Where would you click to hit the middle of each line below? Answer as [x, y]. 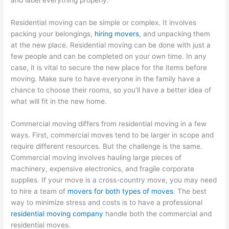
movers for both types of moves [121, 191]
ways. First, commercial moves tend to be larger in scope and [112, 135]
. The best [190, 191]
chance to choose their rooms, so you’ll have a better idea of [111, 90]
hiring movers [117, 33]
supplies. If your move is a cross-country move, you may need [114, 180]
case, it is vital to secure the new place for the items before [109, 67]
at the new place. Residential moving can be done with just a [111, 45]
